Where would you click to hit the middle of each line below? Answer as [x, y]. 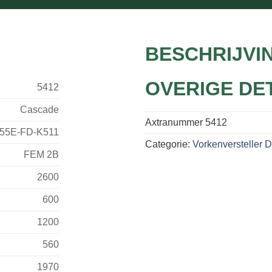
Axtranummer [175, 122]
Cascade [39, 109]
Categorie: [169, 144]
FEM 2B [41, 154]
